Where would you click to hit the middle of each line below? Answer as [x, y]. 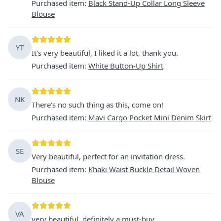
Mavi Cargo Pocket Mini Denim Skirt [150, 117]
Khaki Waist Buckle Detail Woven [144, 169]
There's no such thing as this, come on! [97, 104]
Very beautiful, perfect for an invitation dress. [108, 156]
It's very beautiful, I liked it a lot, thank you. [105, 53]
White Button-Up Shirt [126, 65]
